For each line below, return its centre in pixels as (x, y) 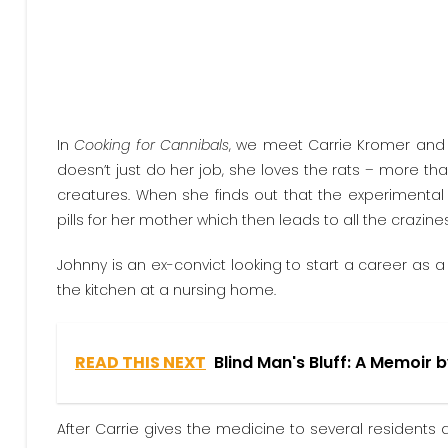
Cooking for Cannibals (152, 145)
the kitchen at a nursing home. (166, 290)
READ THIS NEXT (140, 362)
